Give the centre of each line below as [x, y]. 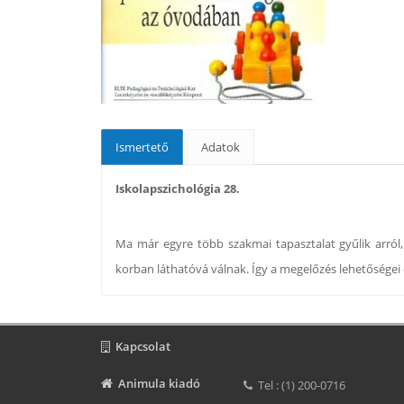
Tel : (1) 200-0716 [299, 385]
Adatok [220, 147]
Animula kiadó [156, 383]
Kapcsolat [140, 346]
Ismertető [142, 147]
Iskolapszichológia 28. [178, 188]
